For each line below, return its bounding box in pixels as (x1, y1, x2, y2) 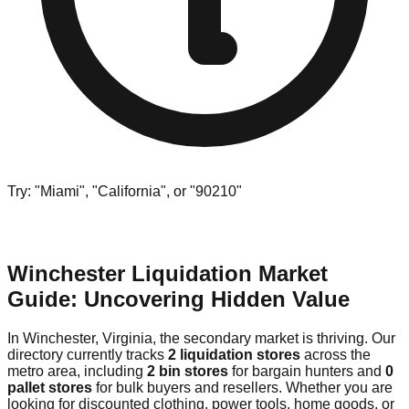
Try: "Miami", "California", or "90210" (7, 183, 242, 199)
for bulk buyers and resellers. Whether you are (92, 379, 393, 395)
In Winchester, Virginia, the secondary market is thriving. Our (7, 330, 395, 346)
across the (300, 346, 371, 362)
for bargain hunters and (228, 362, 385, 379)
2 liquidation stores (168, 346, 300, 362)
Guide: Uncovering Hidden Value (7, 286, 350, 311)
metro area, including (7, 362, 147, 379)
